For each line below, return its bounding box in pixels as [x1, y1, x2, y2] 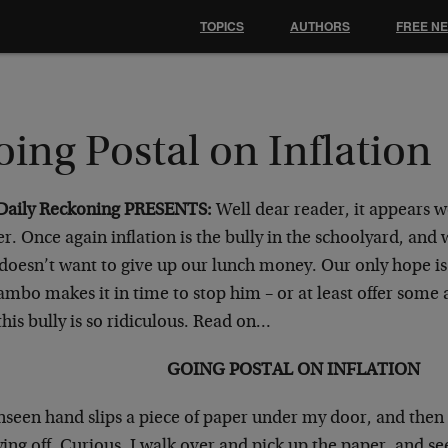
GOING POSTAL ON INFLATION [166, 362, 420, 380]
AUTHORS [290, 17, 350, 35]
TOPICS [200, 17, 244, 35]
